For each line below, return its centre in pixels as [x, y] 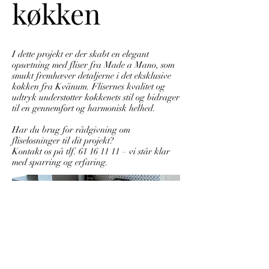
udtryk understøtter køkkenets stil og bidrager [96, 97]
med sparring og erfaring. [60, 162]
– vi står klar [145, 151]
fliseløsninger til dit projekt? [63, 141]
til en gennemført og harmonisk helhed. [84, 108]
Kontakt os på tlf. [45, 151]
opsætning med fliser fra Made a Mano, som [93, 65]
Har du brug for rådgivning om [71, 130]
